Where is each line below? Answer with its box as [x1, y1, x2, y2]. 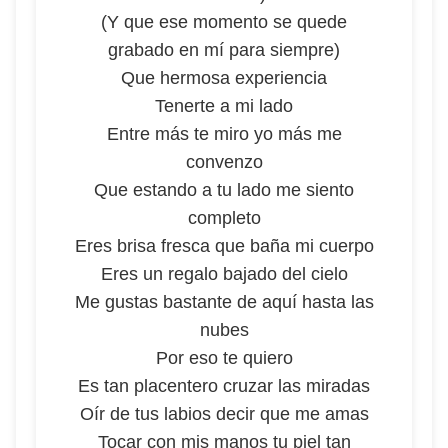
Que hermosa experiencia [121, 68, 327, 88]
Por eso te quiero [155, 348, 293, 368]
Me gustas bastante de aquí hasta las [74, 292, 374, 312]
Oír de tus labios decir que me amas [79, 404, 369, 424]
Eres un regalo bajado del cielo [100, 264, 348, 284]
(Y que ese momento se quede [101, 12, 347, 32]
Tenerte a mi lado [155, 96, 293, 116]
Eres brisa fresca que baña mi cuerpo [74, 236, 374, 256]
